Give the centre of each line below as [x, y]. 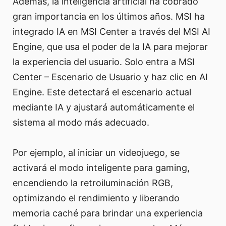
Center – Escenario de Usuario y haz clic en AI [110, 77]
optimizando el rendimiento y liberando [96, 198]
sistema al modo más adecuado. [81, 123]
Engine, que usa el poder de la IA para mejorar [110, 47]
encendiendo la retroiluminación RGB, [93, 183]
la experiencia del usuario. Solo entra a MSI [104, 62]
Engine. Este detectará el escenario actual [102, 92]
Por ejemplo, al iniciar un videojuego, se [96, 153]
